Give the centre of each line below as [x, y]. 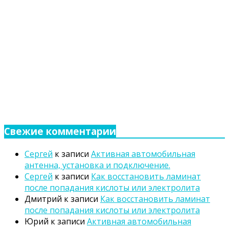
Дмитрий [43, 199]
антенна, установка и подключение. [97, 165]
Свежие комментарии [60, 131]
